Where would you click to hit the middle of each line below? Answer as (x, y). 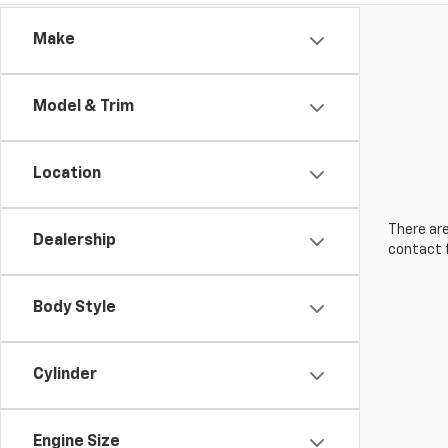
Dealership (74, 241)
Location (67, 174)
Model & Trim (83, 107)
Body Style (74, 308)
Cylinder (65, 375)
